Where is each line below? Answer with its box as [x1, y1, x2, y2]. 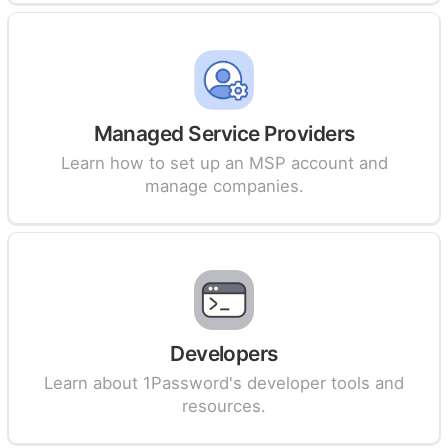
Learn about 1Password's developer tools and [44, 373, 404, 393]
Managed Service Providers [93, 121, 355, 146]
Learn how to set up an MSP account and [60, 153, 388, 173]
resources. [182, 396, 266, 416]
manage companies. [144, 176, 304, 196]
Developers [170, 341, 278, 366]
